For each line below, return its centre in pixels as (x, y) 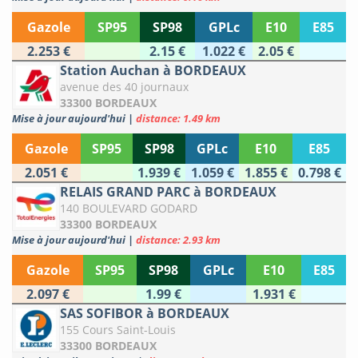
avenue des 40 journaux (124, 87)
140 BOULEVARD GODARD (129, 209)
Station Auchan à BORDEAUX (153, 71)
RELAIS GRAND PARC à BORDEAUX (168, 192)
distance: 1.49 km (178, 119)
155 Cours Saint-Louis (118, 330)
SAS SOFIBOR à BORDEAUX (145, 314)
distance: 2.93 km (178, 240)
